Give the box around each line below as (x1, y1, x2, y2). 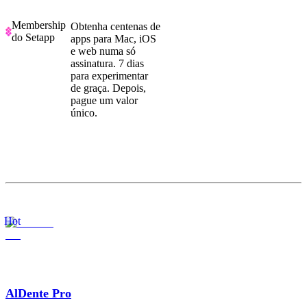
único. (71, 107, 97, 119)
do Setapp (12, 31, 56, 43)
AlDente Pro (5, 286, 71, 301)
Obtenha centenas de (71, 21, 160, 33)
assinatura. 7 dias (71, 58, 144, 70)
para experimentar (71, 70, 148, 82)
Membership (12, 19, 66, 31)
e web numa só (71, 45, 136, 58)
